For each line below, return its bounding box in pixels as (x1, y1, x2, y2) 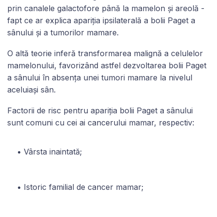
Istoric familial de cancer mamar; (24, 182, 143, 192)
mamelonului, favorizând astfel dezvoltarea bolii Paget (7, 60, 206, 70)
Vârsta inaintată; (24, 146, 82, 156)
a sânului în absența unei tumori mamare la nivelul (7, 72, 192, 82)
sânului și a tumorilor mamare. (7, 27, 119, 37)
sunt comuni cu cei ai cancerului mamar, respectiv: (7, 117, 194, 127)
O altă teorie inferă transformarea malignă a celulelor (7, 48, 203, 58)
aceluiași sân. (7, 84, 56, 94)
